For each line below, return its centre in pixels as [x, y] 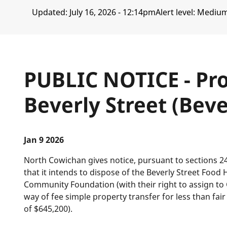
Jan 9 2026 [44, 140]
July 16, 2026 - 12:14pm [112, 12]
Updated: [50, 12]
